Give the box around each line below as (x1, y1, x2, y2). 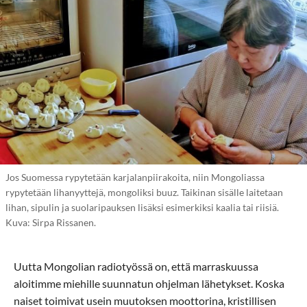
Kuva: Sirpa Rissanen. (5, 216, 96, 228)
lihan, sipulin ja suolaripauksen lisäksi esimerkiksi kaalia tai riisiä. (5, 201, 279, 213)
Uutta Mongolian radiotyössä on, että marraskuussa (14, 259, 258, 273)
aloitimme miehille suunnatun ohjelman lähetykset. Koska (14, 276, 284, 290)
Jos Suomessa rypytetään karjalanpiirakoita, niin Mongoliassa (5, 171, 265, 183)
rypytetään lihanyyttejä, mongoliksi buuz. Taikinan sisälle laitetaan (5, 186, 283, 198)
